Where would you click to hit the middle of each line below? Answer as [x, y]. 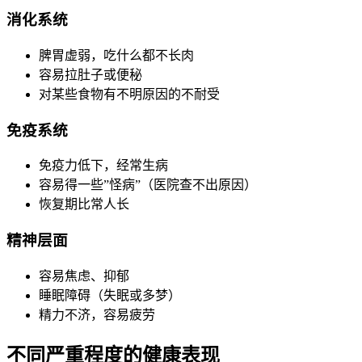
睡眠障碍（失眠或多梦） [110, 295]
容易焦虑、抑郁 [84, 276]
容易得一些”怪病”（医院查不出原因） [148, 185]
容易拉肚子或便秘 [90, 74]
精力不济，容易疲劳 [97, 314]
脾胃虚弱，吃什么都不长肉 [116, 55]
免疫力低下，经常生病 [103, 166]
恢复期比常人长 [84, 204]
